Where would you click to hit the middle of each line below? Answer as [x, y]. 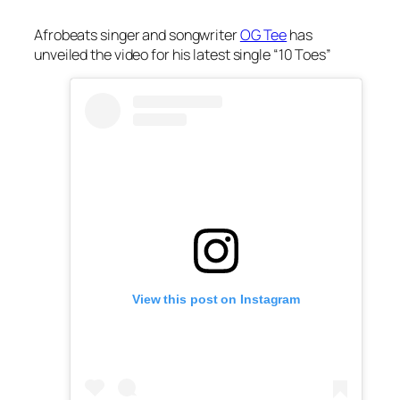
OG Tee [263, 35]
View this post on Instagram [216, 300]
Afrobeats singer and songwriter [137, 35]
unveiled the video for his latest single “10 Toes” [183, 55]
